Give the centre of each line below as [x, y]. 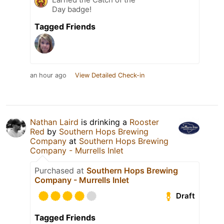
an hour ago [48, 75]
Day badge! [72, 9]
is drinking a [104, 122]
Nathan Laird [54, 122]
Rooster [144, 122]
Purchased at [60, 170]
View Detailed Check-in [110, 75]
